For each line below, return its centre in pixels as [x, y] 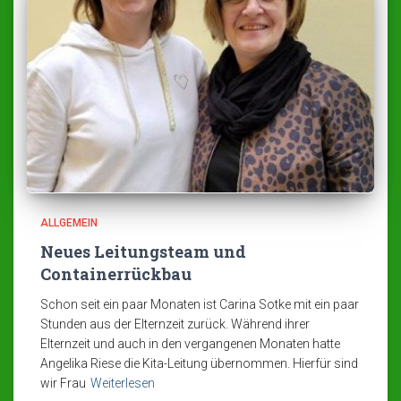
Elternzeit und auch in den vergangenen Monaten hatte [190, 344]
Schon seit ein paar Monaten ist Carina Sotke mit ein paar [200, 305]
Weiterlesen [123, 384]
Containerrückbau [116, 274]
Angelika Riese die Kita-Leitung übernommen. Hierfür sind [199, 364]
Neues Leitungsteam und [143, 252]
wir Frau [63, 384]
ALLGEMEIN [69, 223]
